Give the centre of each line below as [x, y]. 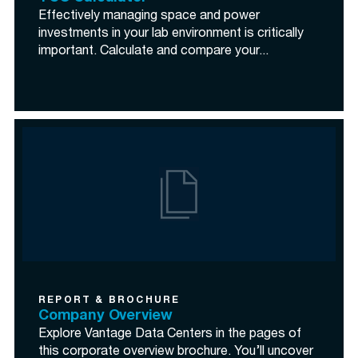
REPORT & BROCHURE [109, 300]
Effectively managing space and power [149, 17]
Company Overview [106, 316]
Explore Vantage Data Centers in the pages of [170, 335]
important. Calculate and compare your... [153, 52]
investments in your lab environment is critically [171, 34]
